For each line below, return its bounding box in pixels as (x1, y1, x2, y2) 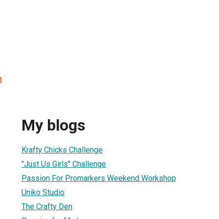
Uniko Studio (22, 187, 65, 197)
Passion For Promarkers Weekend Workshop (22, 173, 176, 183)
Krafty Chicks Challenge (22, 145, 103, 154)
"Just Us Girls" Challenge (22, 159, 106, 169)
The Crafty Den (22, 201, 72, 211)
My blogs (22, 116, 86, 135)
